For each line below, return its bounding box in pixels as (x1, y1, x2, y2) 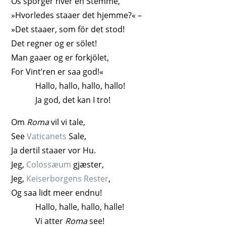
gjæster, (71, 159, 104, 169)
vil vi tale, (49, 117, 86, 127)
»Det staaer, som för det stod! (11, 24, 125, 34)
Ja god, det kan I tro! (35, 94, 111, 105)
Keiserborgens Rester (26, 173, 109, 184)
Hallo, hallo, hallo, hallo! (35, 80, 126, 91)
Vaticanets (27, 131, 67, 141)
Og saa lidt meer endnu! (11, 187, 102, 198)
